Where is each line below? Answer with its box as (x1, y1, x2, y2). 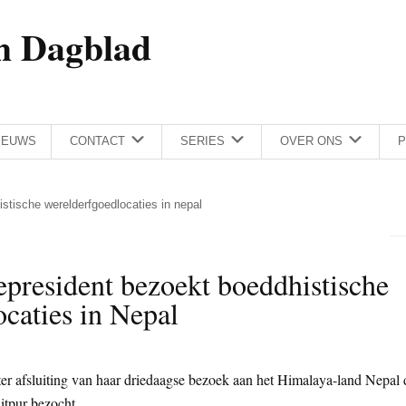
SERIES (180, 134, 225, 149)
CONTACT (70, 134, 125, 149)
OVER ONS (280, 134, 343, 149)
